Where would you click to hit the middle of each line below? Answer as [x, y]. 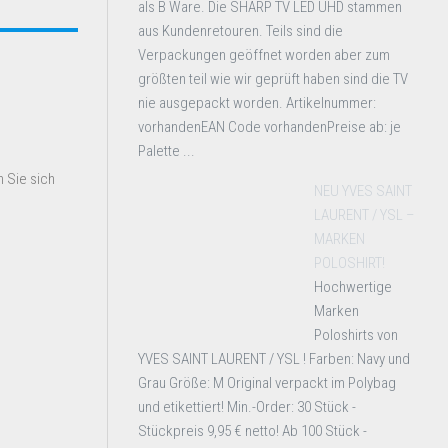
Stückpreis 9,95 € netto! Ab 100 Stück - [252, 431]
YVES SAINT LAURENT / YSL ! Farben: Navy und [274, 359]
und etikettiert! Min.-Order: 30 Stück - [247, 407]
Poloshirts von [356, 335]
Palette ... [166, 151]
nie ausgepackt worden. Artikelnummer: [257, 103]
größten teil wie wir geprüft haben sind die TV [273, 79]
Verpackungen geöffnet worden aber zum [264, 55]
